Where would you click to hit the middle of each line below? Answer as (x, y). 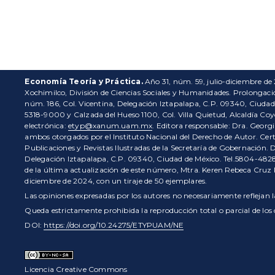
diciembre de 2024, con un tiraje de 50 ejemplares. (116, 180)
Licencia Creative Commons (76, 269)
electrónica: (46, 125)
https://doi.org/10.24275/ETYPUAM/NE (114, 225)
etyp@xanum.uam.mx (110, 125)
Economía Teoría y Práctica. (84, 81)
